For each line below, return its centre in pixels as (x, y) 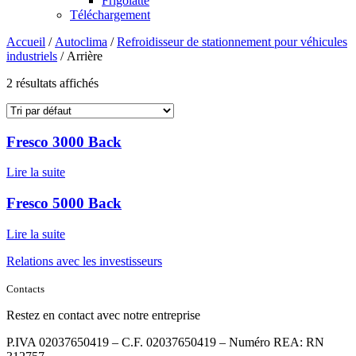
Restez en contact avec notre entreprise (103, 315)
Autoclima (81, 41)
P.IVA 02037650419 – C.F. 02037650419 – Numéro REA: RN (165, 342)
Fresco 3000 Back (64, 141)
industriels (32, 56)
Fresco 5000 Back (64, 203)
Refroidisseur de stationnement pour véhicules (232, 41)
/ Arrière (80, 56)
